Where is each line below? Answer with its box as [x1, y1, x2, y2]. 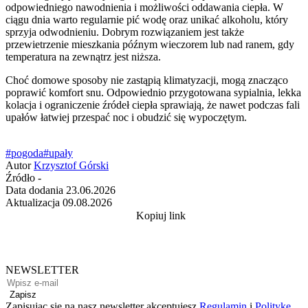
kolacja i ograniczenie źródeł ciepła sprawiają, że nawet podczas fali [5, 99, 300, 111]
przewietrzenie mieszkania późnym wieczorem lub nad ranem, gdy [5, 38, 294, 51]
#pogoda [5, 147, 43, 159]
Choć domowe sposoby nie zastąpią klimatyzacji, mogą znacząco [5, 74, 288, 87]
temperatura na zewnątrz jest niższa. [5, 51, 161, 63]
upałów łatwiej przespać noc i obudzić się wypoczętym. [5, 111, 247, 124]
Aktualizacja [5, 197, 60, 209]
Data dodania [5, 184, 63, 197]
